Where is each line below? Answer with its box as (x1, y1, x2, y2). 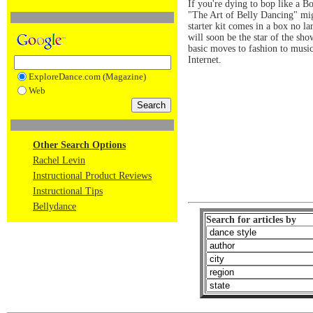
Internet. (188, 54, 221, 65)
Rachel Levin (33, 155, 85, 166)
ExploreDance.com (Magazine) (28, 71, 146, 82)
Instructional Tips (33, 186, 103, 196)
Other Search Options (33, 140, 126, 150)
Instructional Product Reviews (33, 170, 152, 181)
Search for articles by (205, 214, 296, 225)
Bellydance (33, 201, 76, 212)
